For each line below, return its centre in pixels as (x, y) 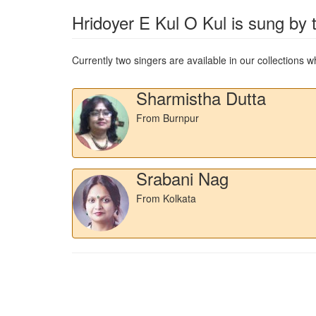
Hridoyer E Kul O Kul (149, 22)
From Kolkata (166, 198)
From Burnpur (168, 117)
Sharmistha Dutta (201, 97)
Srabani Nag (182, 178)
